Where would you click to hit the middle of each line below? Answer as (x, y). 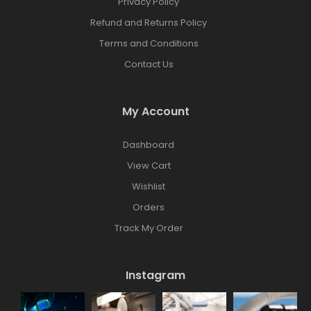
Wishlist (149, 186)
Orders (149, 207)
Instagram (155, 275)
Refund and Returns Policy (149, 22)
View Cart (149, 165)
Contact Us (149, 64)
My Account (155, 111)
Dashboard (149, 144)
